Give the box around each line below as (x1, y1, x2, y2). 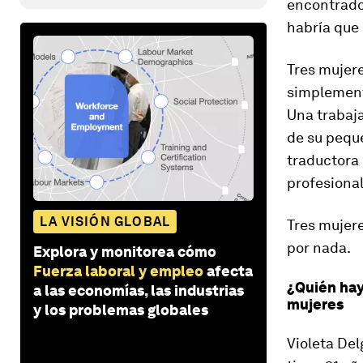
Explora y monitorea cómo (33, 242, 216, 260)
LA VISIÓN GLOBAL (40, 213, 171, 229)
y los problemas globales (33, 301, 208, 318)
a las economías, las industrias (33, 281, 244, 299)
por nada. (287, 239, 351, 256)
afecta (207, 262, 253, 280)
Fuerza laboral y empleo (33, 262, 203, 280)
